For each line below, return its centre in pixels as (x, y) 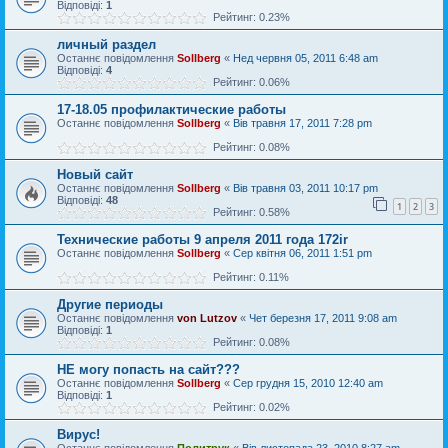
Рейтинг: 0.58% (248, 212)
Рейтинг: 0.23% (248, 17)
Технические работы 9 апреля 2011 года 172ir (202, 239)
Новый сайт (95, 174)
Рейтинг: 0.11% (248, 277)
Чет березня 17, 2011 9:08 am (323, 318)
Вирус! (78, 434)
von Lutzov (207, 318)
